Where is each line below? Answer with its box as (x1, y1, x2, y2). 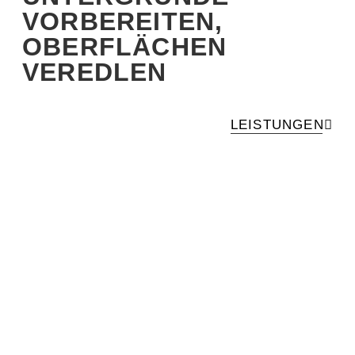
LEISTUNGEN (230, 117, 324, 132)
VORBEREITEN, (22, 7, 223, 36)
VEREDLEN (22, 58, 167, 86)
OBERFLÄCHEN (22, 32, 227, 61)
